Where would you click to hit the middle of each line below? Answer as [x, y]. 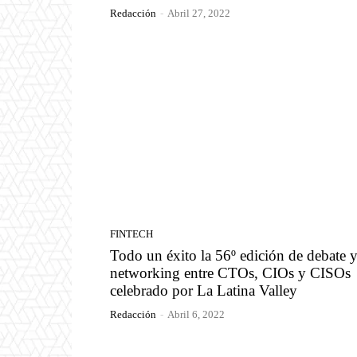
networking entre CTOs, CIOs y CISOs [230, 273]
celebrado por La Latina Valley [204, 291]
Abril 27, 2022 [199, 13]
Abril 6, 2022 [196, 315]
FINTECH [131, 234]
